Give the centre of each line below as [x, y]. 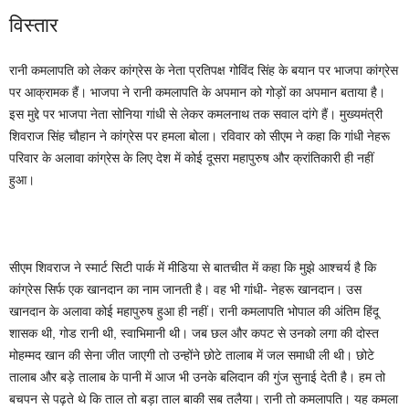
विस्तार [34, 24]
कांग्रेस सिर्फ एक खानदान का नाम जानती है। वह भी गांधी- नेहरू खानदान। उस [185, 289]
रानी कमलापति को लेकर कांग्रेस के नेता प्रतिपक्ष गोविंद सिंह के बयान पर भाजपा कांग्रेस [204, 70]
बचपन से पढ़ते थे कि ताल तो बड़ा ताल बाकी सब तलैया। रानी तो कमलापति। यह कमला [204, 399]
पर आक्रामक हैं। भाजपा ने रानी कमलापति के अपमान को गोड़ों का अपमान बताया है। [197, 92]
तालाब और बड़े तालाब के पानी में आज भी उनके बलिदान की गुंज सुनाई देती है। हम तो [197, 377]
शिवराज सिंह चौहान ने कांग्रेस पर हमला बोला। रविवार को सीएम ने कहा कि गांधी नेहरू [199, 136]
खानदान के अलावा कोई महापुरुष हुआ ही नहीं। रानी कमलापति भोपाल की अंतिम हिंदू [194, 311]
